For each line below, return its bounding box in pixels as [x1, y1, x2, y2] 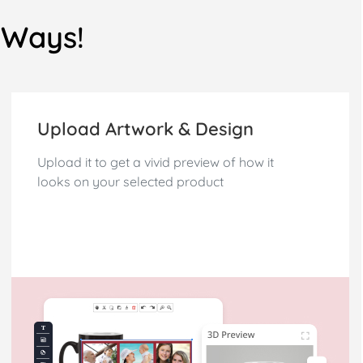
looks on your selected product [37, 173, 224, 190]
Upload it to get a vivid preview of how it [37, 154, 275, 171]
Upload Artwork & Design [37, 117, 254, 141]
